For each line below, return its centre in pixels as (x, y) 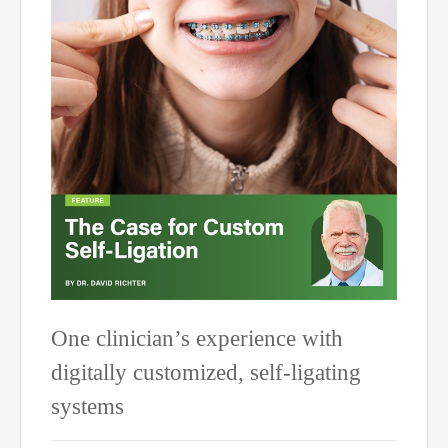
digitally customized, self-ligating (206, 372)
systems (87, 406)
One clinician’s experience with (197, 338)
